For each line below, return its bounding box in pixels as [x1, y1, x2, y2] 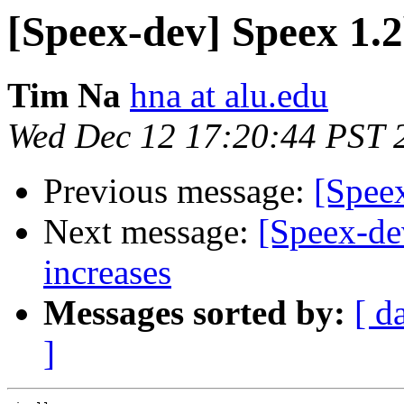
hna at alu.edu [130, 76, 328, 115]
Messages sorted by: [43, 293, 345, 333]
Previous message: [43, 171, 314, 211]
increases [43, 252, 171, 292]
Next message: [43, 212, 258, 252]
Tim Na [7, 76, 121, 115]
